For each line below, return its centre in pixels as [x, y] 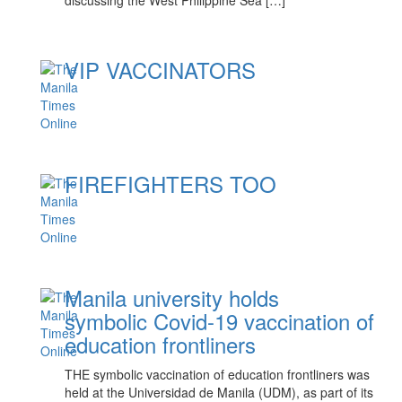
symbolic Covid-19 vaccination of [220, 321]
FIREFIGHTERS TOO [171, 184]
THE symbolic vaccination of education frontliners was [218, 374]
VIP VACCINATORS [161, 70]
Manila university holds [172, 297]
